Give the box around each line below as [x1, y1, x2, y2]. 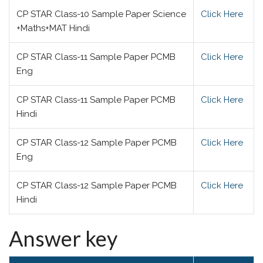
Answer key [9, 225, 117, 251]
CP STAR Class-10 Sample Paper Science [16, 9, 186, 19]
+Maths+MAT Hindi [16, 23, 90, 33]
